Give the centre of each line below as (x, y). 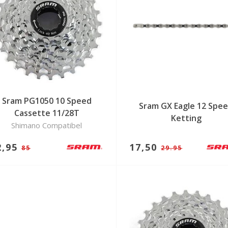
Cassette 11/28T (47, 113)
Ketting (186, 118)
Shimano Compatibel (47, 125)
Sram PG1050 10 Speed (47, 101)
